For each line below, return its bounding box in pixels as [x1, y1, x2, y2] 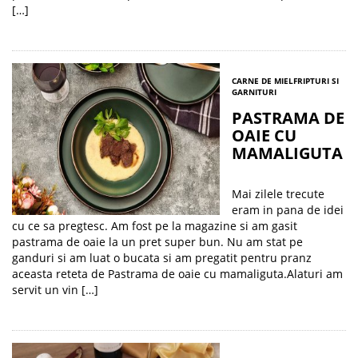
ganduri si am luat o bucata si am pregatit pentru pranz [12, 250, 312, 265]
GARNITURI [232, 86, 276, 97]
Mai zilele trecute [232, 186, 324, 201]
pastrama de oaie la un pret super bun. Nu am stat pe [12, 234, 303, 249]
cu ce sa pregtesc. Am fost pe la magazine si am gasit [12, 218, 297, 233]
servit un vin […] [12, 282, 98, 297]
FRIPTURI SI [293, 75, 339, 86]
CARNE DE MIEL [232, 75, 293, 86]
